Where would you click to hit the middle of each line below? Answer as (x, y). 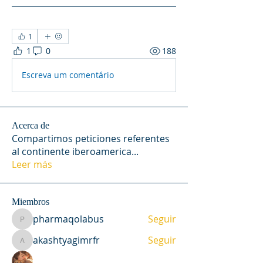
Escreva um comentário (68, 75)
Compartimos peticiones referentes (91, 138)
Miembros (31, 201)
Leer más (32, 164)
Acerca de (31, 125)
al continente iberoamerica (72, 151)
